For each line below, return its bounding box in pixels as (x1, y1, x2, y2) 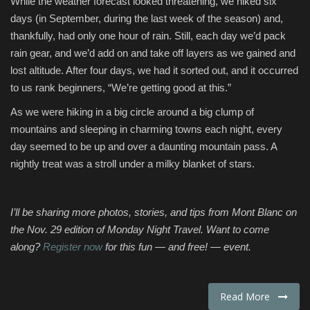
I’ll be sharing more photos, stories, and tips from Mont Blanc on (10, 206, 297, 218)
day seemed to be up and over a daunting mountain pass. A (10, 140, 277, 152)
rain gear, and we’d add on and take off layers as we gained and (10, 46, 295, 59)
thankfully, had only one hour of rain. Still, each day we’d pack (10, 29, 286, 42)
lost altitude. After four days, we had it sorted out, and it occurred (10, 64, 298, 76)
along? (10, 240, 43, 253)
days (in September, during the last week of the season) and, (10, 12, 283, 24)
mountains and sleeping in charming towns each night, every (10, 122, 282, 135)
